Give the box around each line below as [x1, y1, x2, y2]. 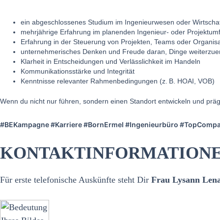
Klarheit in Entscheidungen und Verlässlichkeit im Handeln [21, 57, 200, 65]
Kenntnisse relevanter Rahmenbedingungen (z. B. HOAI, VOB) [21, 77, 215, 85]
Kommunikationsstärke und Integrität [21, 67, 135, 75]
